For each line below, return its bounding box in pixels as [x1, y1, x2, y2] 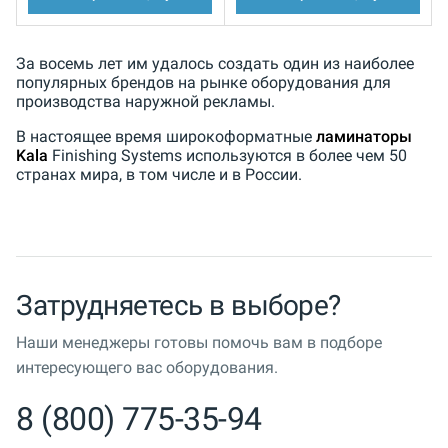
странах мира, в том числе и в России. [16, 164, 302, 184]
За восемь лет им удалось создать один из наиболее [16, 53, 414, 73]
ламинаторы [316, 126, 412, 146]
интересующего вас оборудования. [16, 357, 278, 377]
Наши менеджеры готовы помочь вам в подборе [16, 332, 382, 352]
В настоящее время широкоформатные [16, 126, 316, 146]
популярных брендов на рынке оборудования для [16, 72, 391, 92]
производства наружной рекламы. [16, 91, 275, 111]
